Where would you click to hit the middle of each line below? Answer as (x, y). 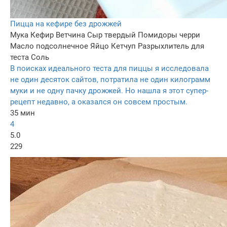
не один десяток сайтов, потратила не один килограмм (110, 80)
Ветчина (70, 35)
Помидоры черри (169, 35)
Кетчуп (123, 46)
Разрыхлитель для (171, 46)
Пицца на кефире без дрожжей (66, 24)
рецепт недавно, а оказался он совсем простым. (99, 102)
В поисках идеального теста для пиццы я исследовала (109, 69)
